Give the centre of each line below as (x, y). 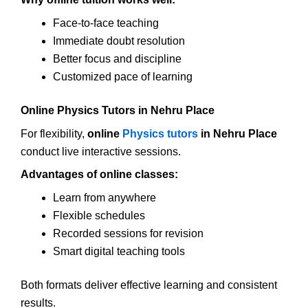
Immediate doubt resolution (119, 41)
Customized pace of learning (122, 76)
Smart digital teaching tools (119, 252)
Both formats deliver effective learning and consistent (149, 285)
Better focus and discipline (117, 58)
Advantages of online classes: (99, 175)
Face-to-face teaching (106, 23)
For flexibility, (54, 133)
